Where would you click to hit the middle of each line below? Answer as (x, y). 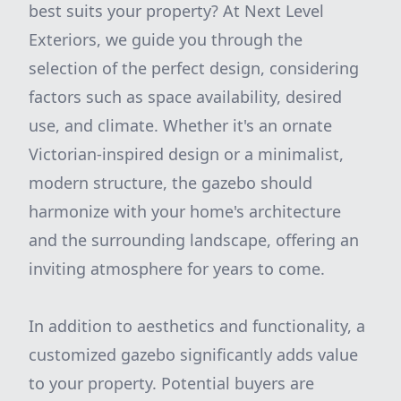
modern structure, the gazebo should (171, 183)
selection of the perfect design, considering (194, 68)
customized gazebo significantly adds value (193, 354)
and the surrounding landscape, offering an (194, 240)
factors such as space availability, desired (185, 97)
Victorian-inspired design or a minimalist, (186, 154)
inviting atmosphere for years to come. (177, 269)
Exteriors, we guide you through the (166, 39)
